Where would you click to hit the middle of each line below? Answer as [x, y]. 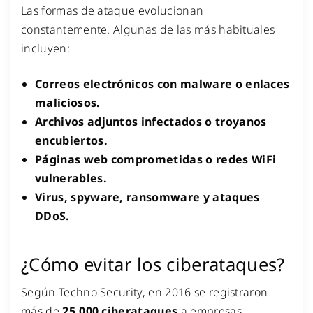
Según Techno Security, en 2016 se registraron [145, 292]
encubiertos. [71, 140]
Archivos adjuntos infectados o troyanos [151, 121]
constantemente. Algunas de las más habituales [148, 29]
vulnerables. [71, 178]
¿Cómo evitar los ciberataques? [153, 265]
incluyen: [45, 48]
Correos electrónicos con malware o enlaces [162, 83]
